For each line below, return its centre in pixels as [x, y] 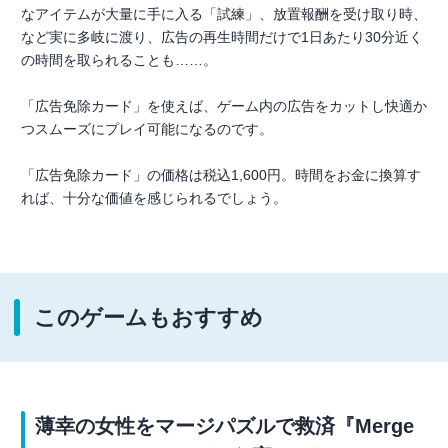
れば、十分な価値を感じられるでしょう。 [154, 197]
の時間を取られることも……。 [119, 59]
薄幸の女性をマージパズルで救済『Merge [224, 425]
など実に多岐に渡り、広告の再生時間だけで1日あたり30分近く [222, 36]
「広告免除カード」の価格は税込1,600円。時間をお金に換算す [221, 174]
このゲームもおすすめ [148, 317]
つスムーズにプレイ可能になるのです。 [147, 128]
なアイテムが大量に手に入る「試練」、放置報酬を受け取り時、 [224, 13]
